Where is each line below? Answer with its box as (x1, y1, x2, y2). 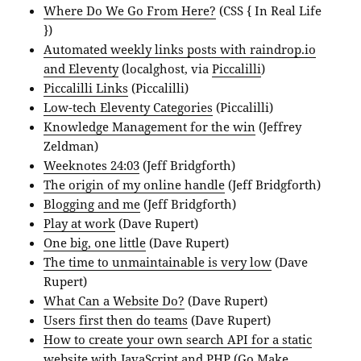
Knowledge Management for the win (44, 118, 256, 135)
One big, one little (44, 234, 147, 251)
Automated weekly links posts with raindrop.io (44, 41, 317, 58)
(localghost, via (118, 60, 213, 77)
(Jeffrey (255, 118, 302, 135)
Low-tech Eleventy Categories (44, 99, 214, 116)
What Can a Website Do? (44, 293, 185, 309)
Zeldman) (44, 138, 99, 155)
